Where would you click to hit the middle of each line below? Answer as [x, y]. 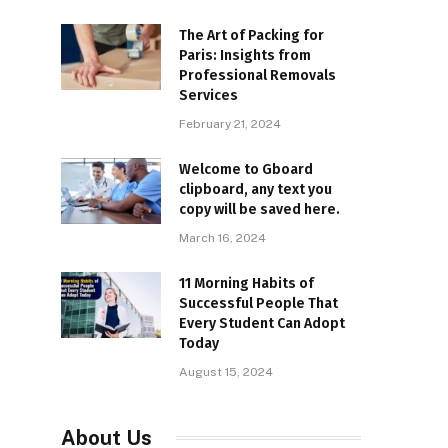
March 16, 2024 [222, 237]
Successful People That [258, 303]
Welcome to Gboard [246, 169]
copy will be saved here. [259, 209]
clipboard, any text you [255, 189]
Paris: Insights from [245, 55]
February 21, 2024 [230, 123]
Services [208, 95]
